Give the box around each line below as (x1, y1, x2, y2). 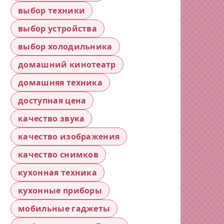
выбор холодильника (18, 41, 112, 52)
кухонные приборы (18, 185, 102, 196)
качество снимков (18, 149, 99, 160)
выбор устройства (18, 23, 97, 34)
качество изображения (18, 131, 120, 142)
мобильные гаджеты (18, 203, 110, 214)
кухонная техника (18, 167, 97, 178)
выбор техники (18, 5, 85, 16)
